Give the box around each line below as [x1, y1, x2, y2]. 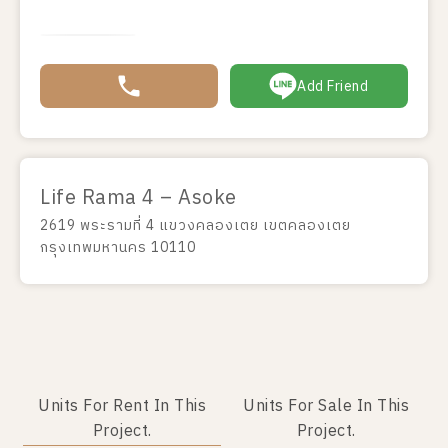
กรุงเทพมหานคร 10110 [40, 236, 196, 259]
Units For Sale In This [243, 393, 409, 420]
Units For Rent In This [38, 393, 206, 420]
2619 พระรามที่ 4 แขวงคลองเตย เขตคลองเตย [40, 214, 351, 237]
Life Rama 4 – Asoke [40, 182, 237, 215]
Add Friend [297, 74, 369, 98]
